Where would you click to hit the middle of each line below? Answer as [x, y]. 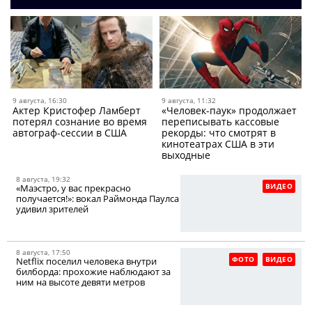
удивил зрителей [52, 209]
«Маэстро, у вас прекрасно [73, 188]
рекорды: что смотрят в [219, 133]
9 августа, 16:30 [40, 101]
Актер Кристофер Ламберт [77, 111]
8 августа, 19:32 [43, 179]
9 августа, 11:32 [189, 101]
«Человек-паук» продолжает [229, 111]
